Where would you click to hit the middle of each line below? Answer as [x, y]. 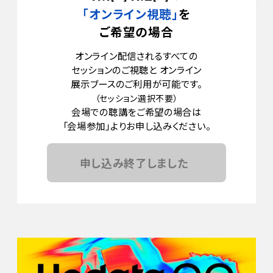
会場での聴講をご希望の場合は [136, 111]
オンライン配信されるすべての [136, 55]
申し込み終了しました [134, 162]
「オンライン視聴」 [130, 13]
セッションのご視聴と [114, 69]
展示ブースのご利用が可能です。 [136, 83]
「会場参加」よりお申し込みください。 [136, 125]
